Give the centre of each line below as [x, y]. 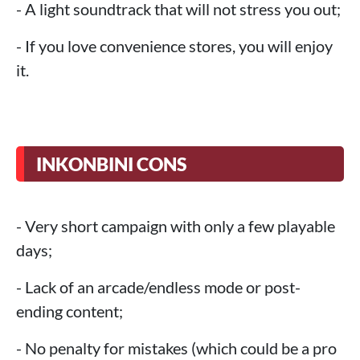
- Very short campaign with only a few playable [176, 226]
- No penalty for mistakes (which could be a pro [176, 348]
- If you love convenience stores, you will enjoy [174, 46]
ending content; [70, 311]
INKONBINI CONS [111, 164]
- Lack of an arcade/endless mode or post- [158, 287]
